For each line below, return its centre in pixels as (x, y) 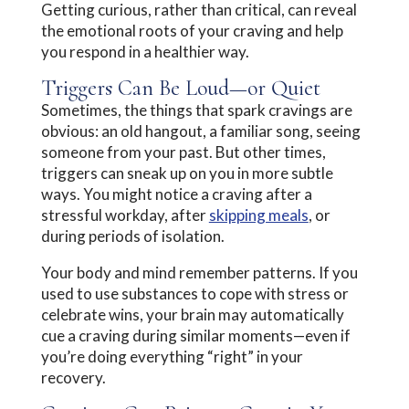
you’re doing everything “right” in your (172, 356)
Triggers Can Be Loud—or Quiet (180, 88)
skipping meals (258, 215)
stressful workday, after (125, 215)
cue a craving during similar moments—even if (195, 335)
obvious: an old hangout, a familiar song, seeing (200, 131)
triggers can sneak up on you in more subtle (187, 173)
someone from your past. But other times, (183, 152)
